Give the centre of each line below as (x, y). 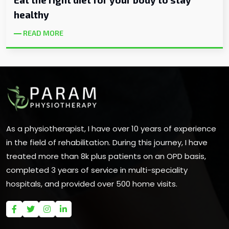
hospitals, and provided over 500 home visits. (92, 184)
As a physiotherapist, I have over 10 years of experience (111, 128)
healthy (31, 14)
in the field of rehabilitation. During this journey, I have (107, 142)
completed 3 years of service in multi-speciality (97, 170)
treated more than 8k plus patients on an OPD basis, (106, 156)
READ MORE (43, 33)
